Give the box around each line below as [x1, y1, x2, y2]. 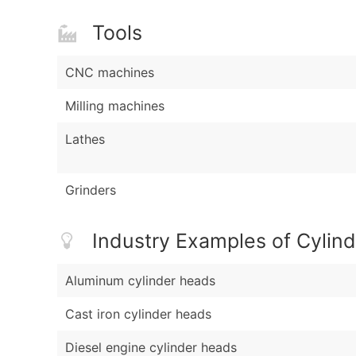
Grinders [65, 182, 116, 199]
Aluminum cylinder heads [65, 272, 215, 288]
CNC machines [65, 64, 154, 81]
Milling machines [65, 98, 164, 114]
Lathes [65, 131, 105, 148]
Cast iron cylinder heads [65, 305, 211, 322]
